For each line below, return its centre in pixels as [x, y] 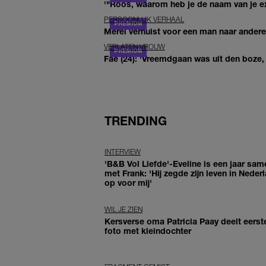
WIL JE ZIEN [123, 209]
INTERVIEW [123, 151]
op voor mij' [128, 182]
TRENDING [136, 121]
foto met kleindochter [148, 230]
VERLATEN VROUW [134, 46]
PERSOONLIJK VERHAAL [144, 19]
